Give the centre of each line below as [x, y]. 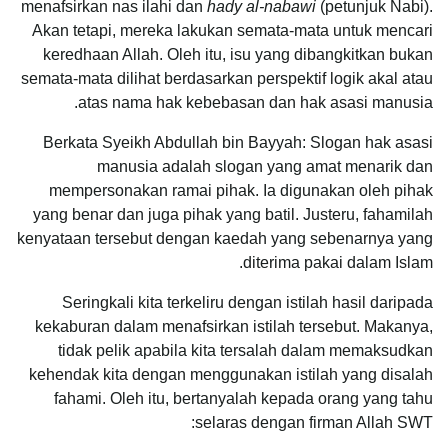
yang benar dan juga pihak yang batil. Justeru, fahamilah [233, 214]
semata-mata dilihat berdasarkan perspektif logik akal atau [227, 78]
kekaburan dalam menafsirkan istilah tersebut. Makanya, [234, 326]
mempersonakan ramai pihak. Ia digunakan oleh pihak [241, 190]
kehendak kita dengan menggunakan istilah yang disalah [231, 374]
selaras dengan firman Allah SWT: [314, 422]
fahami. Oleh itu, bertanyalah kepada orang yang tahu [243, 398]
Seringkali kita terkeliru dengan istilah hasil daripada [247, 302]
